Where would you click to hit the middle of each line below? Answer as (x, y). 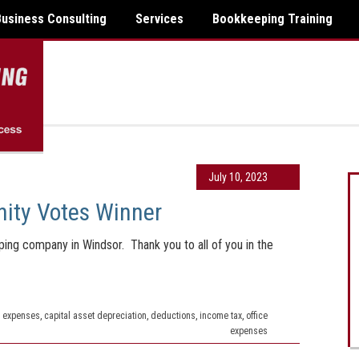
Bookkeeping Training (272, 19)
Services (159, 19)
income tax (221, 316)
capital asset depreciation (95, 316)
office (257, 316)
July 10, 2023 (238, 177)
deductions (173, 316)
